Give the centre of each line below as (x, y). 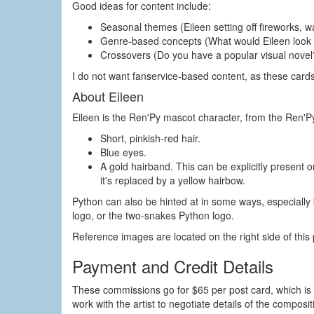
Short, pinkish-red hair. (150, 138)
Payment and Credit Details (173, 266)
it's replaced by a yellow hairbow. (173, 180)
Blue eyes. (123, 152)
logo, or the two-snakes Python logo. (153, 215)
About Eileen (108, 96)
